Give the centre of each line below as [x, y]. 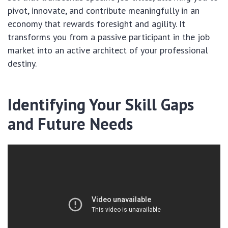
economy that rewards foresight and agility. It [96, 24]
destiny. [22, 63]
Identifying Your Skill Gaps [101, 104]
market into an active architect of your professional [108, 50]
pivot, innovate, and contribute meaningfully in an [104, 10]
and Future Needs [70, 124]
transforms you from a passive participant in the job [109, 37]
